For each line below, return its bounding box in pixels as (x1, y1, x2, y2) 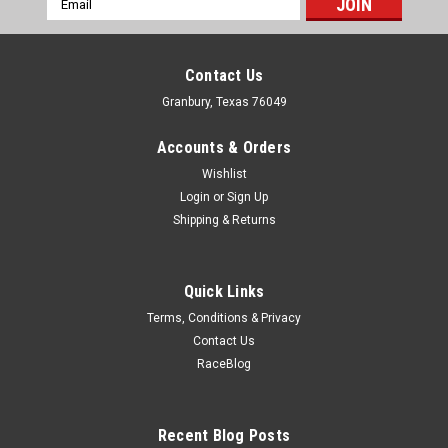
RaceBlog (197, 356, 251, 371)
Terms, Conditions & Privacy (147, 310, 301, 325)
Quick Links (183, 281, 265, 301)
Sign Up (227, 189, 269, 204)
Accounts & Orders (156, 137, 292, 157)
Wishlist (201, 166, 247, 181)
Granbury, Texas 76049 (161, 94, 287, 109)
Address (46, 11, 100, 28)
